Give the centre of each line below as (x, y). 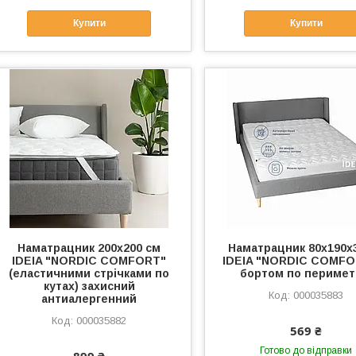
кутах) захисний (89, 286)
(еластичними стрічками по (89, 273)
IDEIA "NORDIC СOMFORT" (89, 260)
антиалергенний (89, 298)
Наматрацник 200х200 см (89, 248)
